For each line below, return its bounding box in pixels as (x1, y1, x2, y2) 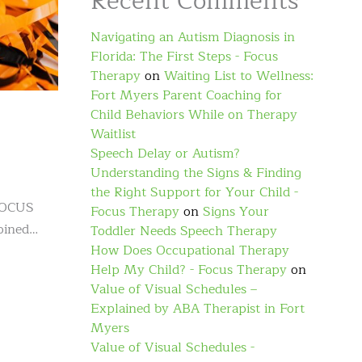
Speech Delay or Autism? (90, 143, 240, 164)
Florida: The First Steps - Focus (90, 46, 278, 67)
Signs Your (203, 201, 269, 222)
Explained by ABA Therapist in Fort (90, 298, 305, 319)
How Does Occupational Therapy (90, 240, 289, 261)
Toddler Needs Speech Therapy (90, 221, 277, 242)
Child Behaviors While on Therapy (90, 104, 297, 125)
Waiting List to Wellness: (164, 65, 314, 86)
